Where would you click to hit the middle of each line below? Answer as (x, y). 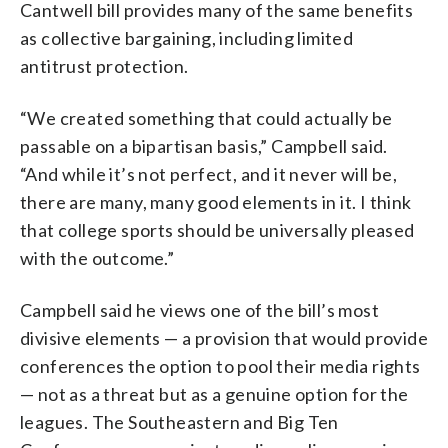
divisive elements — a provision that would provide (224, 337)
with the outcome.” (97, 257)
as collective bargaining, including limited (187, 37)
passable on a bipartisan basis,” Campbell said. (204, 145)
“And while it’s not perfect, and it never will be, (208, 173)
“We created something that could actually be (206, 117)
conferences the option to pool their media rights (220, 365)
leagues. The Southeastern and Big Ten (179, 421)
